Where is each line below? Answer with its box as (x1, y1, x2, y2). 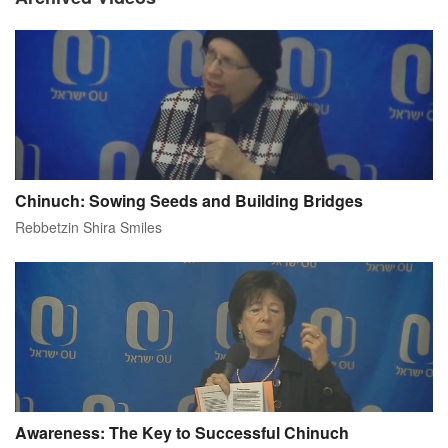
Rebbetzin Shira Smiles (15, 217, 162, 238)
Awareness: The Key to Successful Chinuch (15, 421, 349, 445)
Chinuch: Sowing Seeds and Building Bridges (15, 189, 363, 213)
